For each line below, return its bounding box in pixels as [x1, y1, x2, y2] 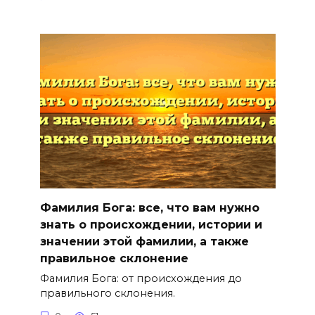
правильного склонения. [39, 287, 175, 300]
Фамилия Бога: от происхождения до [39, 272, 242, 285]
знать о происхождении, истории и [39, 217, 262, 231]
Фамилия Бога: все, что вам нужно [39, 200, 259, 214]
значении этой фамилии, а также [39, 234, 249, 248]
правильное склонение [39, 251, 188, 265]
